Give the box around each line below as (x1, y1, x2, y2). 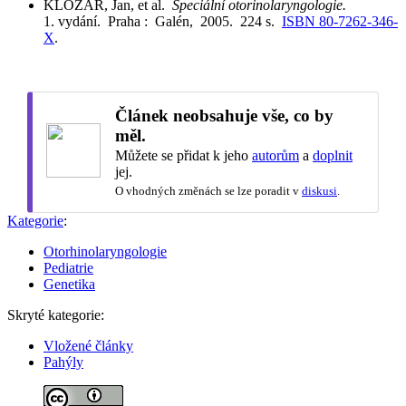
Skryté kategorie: (7, 306, 104, 323)
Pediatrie (43, 259, 93, 275)
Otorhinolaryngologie (43, 243, 167, 259)
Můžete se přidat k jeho (115, 147, 252, 163)
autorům (252, 147, 299, 163)
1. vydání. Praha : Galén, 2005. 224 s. (43, 13, 282, 29)
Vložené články (43, 337, 133, 353)
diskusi (302, 183, 337, 198)
